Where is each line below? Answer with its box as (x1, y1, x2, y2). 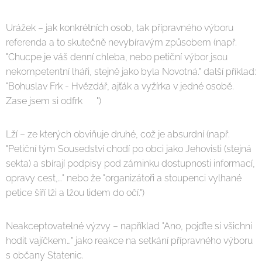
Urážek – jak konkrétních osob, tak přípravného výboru (6, 22, 233, 33)
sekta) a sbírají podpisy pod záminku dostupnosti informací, (6, 158, 255, 169)
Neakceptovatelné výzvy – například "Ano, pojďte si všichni (6, 220, 252, 232)
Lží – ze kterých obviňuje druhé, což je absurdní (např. (6, 129, 230, 140)
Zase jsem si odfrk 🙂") (6, 95, 101, 106)
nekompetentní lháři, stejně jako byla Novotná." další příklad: (6, 66, 256, 77)
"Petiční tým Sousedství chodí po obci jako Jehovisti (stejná (6, 143, 251, 154)
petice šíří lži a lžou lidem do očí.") (6, 187, 144, 198)
